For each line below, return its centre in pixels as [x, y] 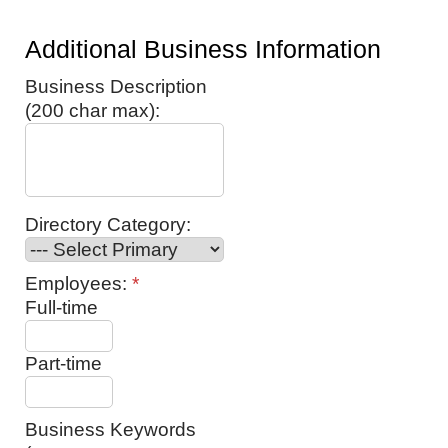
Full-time [61, 307]
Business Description [116, 86]
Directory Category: [108, 224]
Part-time [63, 363]
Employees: [78, 283]
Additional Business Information [203, 49]
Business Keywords [110, 429]
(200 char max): [92, 110]
